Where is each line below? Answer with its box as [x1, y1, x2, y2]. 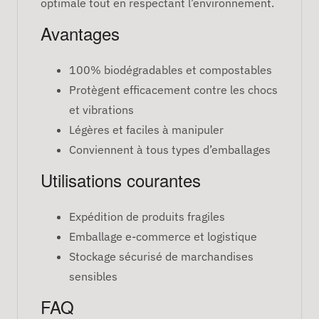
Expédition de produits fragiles [69, 209, 225, 224]
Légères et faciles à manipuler [69, 122, 224, 137]
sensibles [69, 268, 117, 283]
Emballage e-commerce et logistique [69, 229, 257, 244]
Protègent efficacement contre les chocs [69, 82, 278, 97]
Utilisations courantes [41, 167, 201, 192]
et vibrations [69, 102, 134, 117]
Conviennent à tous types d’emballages [69, 142, 271, 157]
